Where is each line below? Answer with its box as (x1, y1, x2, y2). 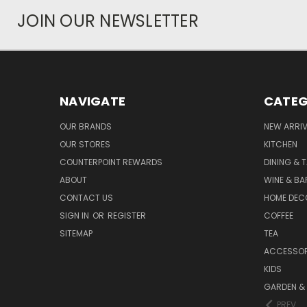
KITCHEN (263, 138, 297, 150)
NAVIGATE (60, 92, 125, 110)
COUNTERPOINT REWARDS (60, 156, 162, 168)
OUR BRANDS (60, 120, 112, 132)
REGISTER (108, 209, 146, 221)
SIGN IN (60, 209, 91, 221)
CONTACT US (60, 191, 113, 204)
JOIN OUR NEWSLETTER (17, 9, 199, 32)
